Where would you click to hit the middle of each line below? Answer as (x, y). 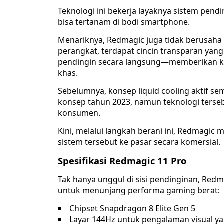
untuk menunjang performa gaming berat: (139, 191)
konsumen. (79, 113)
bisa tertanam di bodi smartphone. (124, 22)
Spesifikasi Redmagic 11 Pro (122, 161)
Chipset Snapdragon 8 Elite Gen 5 (132, 209)
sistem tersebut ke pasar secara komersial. (139, 142)
